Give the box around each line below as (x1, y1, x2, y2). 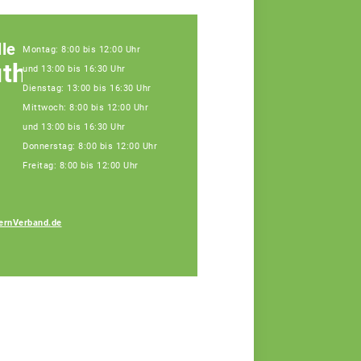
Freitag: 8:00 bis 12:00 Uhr (23, 160, 139, 172)
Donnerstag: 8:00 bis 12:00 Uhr (23, 141, 157, 152)
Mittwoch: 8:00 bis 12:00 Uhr (23, 102, 148, 114)
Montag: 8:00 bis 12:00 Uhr (23, 44, 140, 56)
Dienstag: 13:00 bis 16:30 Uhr (23, 83, 151, 94)
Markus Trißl (205, 234, 286, 250)
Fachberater (205, 252, 273, 266)
